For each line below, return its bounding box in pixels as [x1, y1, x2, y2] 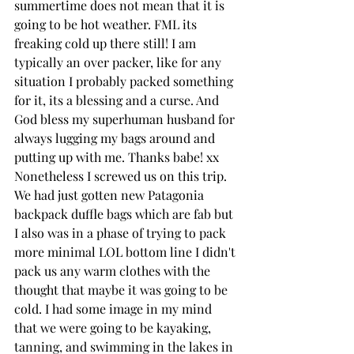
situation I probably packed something [14, 72, 236, 89]
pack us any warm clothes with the [14, 262, 213, 279]
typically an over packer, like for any [14, 53, 224, 70]
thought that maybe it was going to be [14, 281, 231, 298]
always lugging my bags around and [14, 129, 218, 146]
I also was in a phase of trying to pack [14, 224, 229, 241]
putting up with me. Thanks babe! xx [14, 148, 222, 165]
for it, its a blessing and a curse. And [14, 91, 222, 108]
